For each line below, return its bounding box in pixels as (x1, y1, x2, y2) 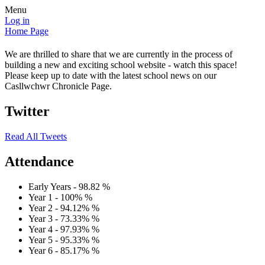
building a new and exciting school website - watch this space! (5, 60, 237, 70)
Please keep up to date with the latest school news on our (5, 70, 216, 81)
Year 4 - (28, 224, 60, 235)
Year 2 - (28, 203, 60, 214)
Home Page (5, 26, 49, 36)
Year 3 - (28, 214, 60, 224)
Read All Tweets (5, 131, 67, 142)
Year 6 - (28, 245, 60, 256)
